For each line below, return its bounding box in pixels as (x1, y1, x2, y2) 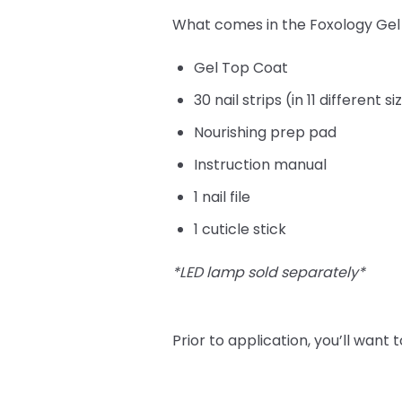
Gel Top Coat (194, 57, 288, 79)
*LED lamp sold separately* (172, 262, 365, 284)
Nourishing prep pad (194, 122, 336, 144)
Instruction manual (194, 154, 327, 176)
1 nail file (194, 187, 254, 208)
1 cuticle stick (194, 219, 286, 240)
